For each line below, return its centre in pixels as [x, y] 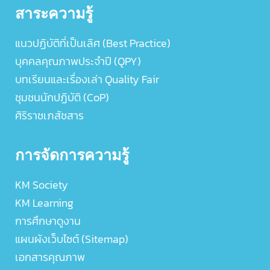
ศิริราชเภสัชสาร [49, 115]
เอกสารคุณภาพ [50, 257]
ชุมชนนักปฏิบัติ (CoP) [62, 97]
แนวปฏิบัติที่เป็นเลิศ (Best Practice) [93, 43]
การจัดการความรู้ [72, 154]
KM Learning [44, 202]
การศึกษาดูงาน [48, 221]
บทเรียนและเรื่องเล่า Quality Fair [87, 79]
